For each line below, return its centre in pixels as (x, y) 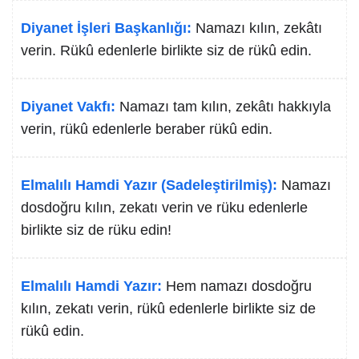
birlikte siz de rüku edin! (96, 230)
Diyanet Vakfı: (68, 107)
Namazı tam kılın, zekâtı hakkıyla (225, 107)
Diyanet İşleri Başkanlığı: (106, 28)
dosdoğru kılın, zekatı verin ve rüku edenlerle (164, 208)
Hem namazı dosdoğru (239, 286)
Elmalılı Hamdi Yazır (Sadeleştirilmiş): (149, 185)
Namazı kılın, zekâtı (259, 28)
